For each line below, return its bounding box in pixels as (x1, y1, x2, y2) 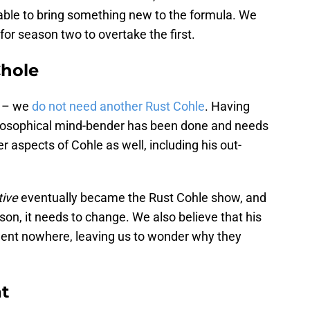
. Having (205, 99, 250, 114)
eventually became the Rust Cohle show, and (18, 190, 266, 206)
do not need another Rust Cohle (32, 99, 205, 114)
